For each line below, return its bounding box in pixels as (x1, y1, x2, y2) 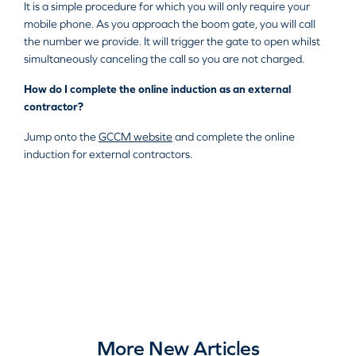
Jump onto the (24, 130, 99, 143)
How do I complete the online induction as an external (24, 83, 291, 95)
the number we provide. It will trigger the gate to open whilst (24, 35, 320, 48)
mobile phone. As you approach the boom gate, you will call (24, 17, 315, 30)
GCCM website (99, 130, 172, 143)
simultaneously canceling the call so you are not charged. (24, 52, 304, 65)
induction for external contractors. (24, 148, 192, 161)
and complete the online (172, 130, 295, 143)
